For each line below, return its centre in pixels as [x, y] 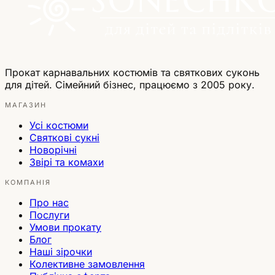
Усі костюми [59, 126]
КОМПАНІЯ [28, 183]
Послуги [49, 215]
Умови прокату [65, 227]
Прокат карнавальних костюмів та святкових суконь [132, 73]
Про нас [49, 203]
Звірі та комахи [67, 162]
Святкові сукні [64, 138]
